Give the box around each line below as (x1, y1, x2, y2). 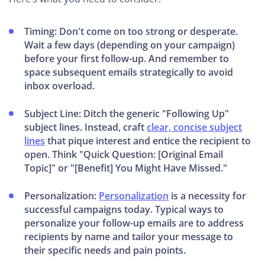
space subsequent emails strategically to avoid (24, 66, 234, 79)
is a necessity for (169, 189, 247, 203)
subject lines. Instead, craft (24, 121, 147, 134)
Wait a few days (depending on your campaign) (24, 38, 235, 52)
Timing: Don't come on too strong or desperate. (24, 25, 238, 38)
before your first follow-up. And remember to (24, 52, 230, 66)
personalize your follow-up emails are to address (24, 216, 244, 230)
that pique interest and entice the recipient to (45, 134, 251, 148)
